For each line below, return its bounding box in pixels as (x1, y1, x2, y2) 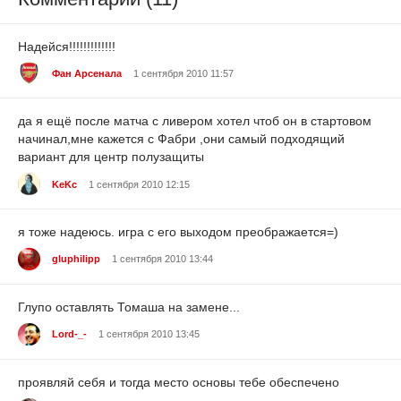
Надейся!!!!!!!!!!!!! (18, 38, 115, 54)
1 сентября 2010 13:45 (98, 328, 200, 340)
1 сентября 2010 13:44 (112, 253, 213, 265)
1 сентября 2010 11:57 (133, 67, 234, 79)
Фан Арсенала (52, 67, 122, 79)
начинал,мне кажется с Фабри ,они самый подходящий (18, 132, 345, 147)
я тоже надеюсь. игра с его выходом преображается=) (18, 225, 338, 240)
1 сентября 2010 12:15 (89, 178, 190, 190)
